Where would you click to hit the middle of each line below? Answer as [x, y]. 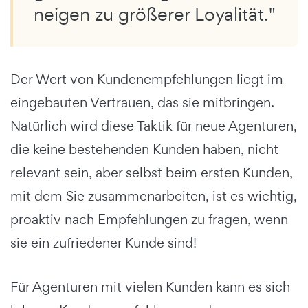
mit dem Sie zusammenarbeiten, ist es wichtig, [154, 196]
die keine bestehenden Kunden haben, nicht [144, 150]
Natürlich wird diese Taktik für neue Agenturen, [154, 126]
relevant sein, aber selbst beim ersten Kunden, [152, 173]
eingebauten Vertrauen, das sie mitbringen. [142, 103]
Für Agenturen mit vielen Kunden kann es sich [150, 287]
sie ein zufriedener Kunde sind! [103, 243]
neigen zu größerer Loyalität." [155, 14]
